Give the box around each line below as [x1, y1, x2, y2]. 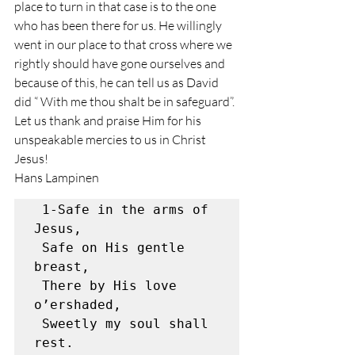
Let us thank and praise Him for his [14, 113, 204, 128]
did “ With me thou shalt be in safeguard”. [14, 94, 237, 109]
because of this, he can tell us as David [14, 74, 221, 90]
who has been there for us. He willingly [14, 17, 224, 33]
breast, [34, 259, 90, 274]
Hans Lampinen [14, 170, 101, 185]
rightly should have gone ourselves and [14, 55, 227, 71]
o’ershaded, [34, 297, 121, 312]
